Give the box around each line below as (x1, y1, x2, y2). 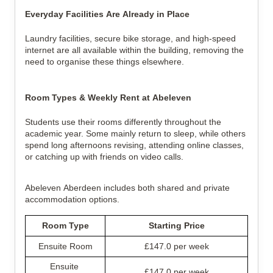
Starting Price (148, 221, 205, 230)
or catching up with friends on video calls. (25, 152, 183, 161)
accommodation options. (25, 194, 119, 204)
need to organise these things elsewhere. (25, 57, 184, 66)
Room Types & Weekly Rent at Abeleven (25, 93, 191, 102)
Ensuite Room (38, 241, 93, 251)
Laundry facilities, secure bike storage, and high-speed (25, 34, 236, 43)
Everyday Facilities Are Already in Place (25, 9, 190, 19)
